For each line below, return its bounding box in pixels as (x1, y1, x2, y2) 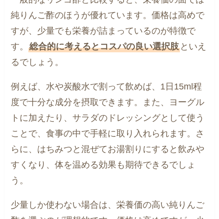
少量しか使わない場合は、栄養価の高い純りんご (11, 199, 205, 210)
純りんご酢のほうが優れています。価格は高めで (11, 10, 205, 21)
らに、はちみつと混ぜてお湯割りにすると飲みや (11, 144, 205, 154)
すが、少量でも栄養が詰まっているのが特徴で (11, 26, 196, 36)
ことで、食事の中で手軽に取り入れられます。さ (11, 128, 205, 138)
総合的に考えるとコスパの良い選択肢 (29, 42, 179, 52)
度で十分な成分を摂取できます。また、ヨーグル (11, 97, 205, 107)
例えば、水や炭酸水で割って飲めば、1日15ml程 (11, 81, 202, 91)
